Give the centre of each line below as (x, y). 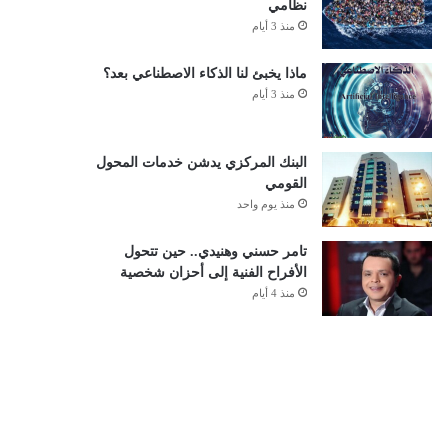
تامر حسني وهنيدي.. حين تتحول (215, 251)
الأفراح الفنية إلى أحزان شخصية (213, 272)
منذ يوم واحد (265, 204)
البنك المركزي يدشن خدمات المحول (201, 162)
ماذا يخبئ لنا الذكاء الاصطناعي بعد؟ (204, 73)
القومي (285, 183)
